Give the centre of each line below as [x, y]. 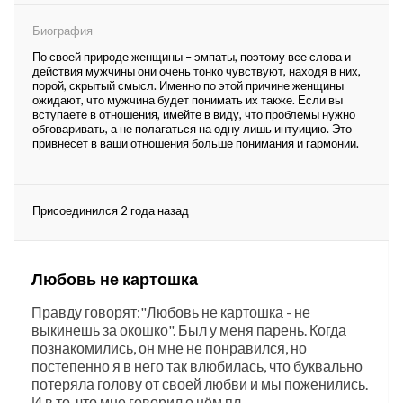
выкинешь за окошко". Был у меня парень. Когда [189, 330]
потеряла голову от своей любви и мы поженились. [200, 384]
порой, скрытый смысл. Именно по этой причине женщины [188, 85]
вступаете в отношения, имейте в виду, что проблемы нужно [194, 114]
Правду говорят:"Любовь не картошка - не [171, 312]
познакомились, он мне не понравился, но [169, 348]
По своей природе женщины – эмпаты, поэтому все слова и [192, 57]
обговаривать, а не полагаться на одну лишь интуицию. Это [192, 129]
